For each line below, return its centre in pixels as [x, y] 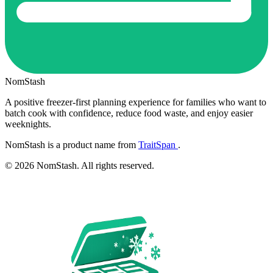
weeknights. [28, 124]
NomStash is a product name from [72, 144]
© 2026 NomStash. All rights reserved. [80, 165]
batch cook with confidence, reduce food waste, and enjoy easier [129, 113]
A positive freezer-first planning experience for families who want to [136, 102]
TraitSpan [158, 144]
